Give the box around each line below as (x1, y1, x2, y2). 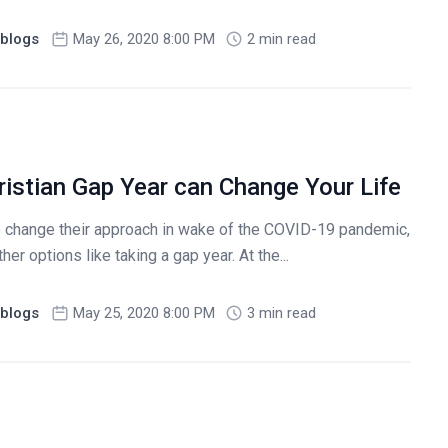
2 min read (246, 29, 316, 48)
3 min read (246, 303, 316, 322)
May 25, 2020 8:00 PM (72, 303, 215, 322)
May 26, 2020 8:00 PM (72, 29, 215, 48)
